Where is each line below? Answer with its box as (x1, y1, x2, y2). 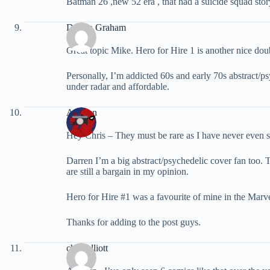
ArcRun (66, 107, 97, 118)
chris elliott (66, 242, 108, 253)
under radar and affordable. (66, 81, 169, 92)
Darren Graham (66, 22, 126, 33)
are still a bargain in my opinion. (66, 166, 189, 177)
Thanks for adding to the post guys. (66, 216, 201, 227)
